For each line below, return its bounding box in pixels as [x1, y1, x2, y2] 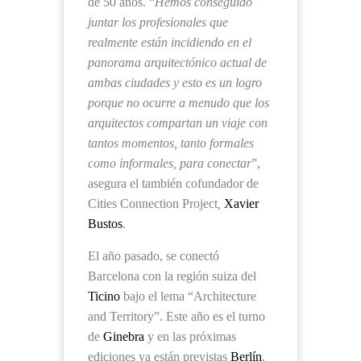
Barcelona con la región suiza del [88, 269, 256, 283]
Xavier [224, 197, 259, 210]
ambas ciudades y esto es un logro [88, 76, 262, 89]
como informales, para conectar [88, 156, 251, 170]
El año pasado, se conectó [88, 249, 219, 263]
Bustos [88, 217, 122, 230]
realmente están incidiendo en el [88, 35, 251, 49]
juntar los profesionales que [88, 15, 228, 29]
